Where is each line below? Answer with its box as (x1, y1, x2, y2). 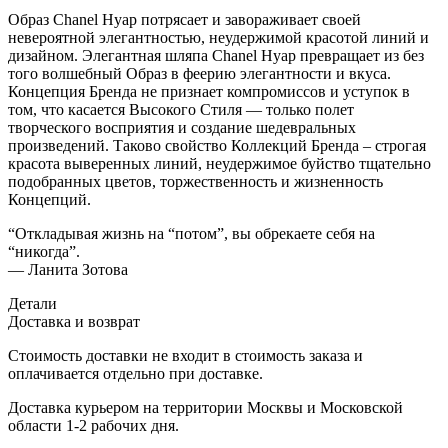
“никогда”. (8, 243, 80, 261)
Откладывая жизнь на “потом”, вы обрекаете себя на (15, 225, 375, 243)
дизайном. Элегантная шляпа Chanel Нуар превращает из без (8, 47, 424, 65)
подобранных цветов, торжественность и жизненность (8, 173, 383, 191)
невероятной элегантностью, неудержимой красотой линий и (8, 29, 429, 47)
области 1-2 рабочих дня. (8, 417, 179, 435)
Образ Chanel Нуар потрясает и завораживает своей (8, 11, 361, 29)
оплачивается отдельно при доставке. (8, 365, 263, 383)
